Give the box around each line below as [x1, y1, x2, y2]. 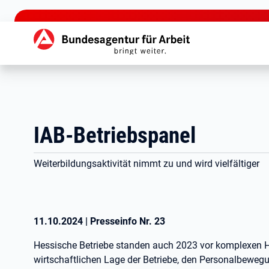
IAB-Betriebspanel [34, 122, 196, 148]
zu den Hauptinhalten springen [2, 4, 132, 15]
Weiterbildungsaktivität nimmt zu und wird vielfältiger [34, 158, 259, 169]
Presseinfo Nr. [90, 216, 154, 227]
